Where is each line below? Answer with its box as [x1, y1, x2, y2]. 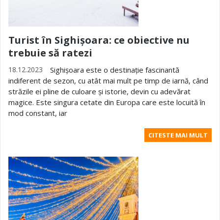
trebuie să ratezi [8, 46, 92, 59]
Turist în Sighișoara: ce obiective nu [8, 33, 190, 47]
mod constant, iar [8, 108, 67, 118]
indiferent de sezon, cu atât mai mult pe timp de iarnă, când [8, 76, 208, 85]
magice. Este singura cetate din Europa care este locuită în [8, 97, 205, 107]
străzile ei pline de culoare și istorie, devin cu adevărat [8, 86, 191, 96]
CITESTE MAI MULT [148, 131, 208, 139]
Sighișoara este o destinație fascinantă [50, 65, 179, 75]
